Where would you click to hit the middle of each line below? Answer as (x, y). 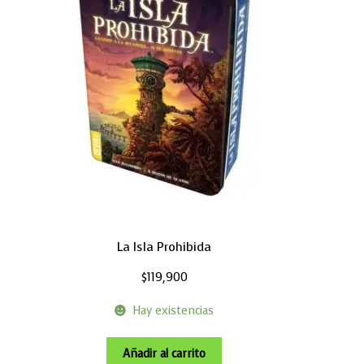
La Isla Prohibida (164, 247)
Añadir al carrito (164, 354)
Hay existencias (173, 310)
